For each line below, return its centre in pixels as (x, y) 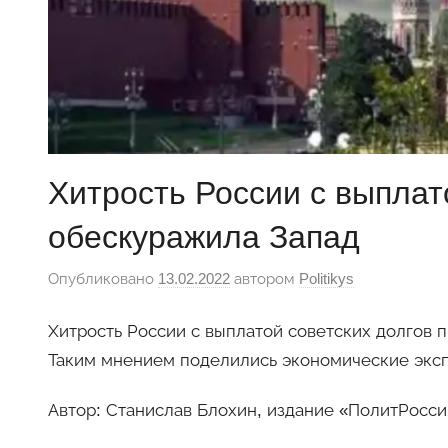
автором (264, 279)
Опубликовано (103, 279)
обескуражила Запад (204, 236)
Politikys (326, 279)
